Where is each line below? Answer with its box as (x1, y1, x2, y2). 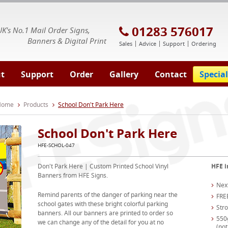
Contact (155, 69, 187, 80)
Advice (139, 40, 156, 47)
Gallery (109, 69, 138, 80)
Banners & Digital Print (27, 36, 106, 46)
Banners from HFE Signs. (37, 171, 108, 180)
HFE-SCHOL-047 (37, 142, 75, 149)
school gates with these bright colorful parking (37, 199, 168, 208)
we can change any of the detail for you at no (37, 218, 164, 226)
